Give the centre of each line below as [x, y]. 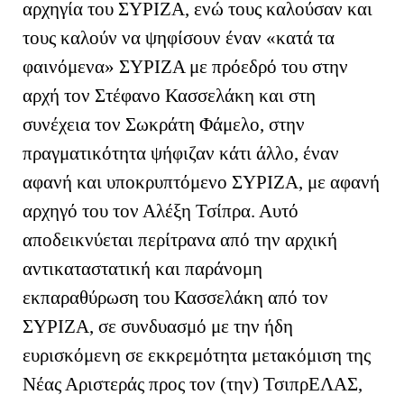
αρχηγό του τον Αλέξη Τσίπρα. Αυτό [161, 211]
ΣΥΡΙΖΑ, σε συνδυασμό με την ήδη [158, 326]
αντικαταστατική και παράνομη [142, 268]
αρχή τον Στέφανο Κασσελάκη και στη [169, 95]
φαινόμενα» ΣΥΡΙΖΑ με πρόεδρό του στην [185, 66]
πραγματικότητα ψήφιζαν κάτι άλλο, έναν [181, 153]
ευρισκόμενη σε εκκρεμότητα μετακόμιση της [197, 355]
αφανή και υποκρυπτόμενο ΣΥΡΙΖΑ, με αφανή [201, 182]
